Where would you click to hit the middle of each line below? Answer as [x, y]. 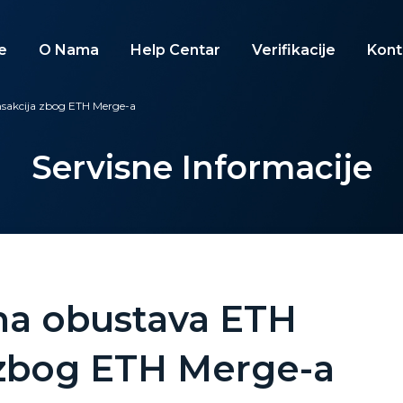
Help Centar [175, 49]
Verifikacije [293, 49]
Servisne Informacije [201, 167]
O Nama [68, 49]
